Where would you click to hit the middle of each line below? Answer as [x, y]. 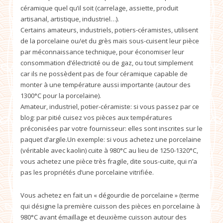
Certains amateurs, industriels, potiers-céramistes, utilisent [109, 30]
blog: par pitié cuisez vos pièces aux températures [96, 117]
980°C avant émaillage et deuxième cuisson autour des [104, 217]
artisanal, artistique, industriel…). [70, 19]
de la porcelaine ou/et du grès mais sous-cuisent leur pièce [110, 41]
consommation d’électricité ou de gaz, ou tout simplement [107, 62]
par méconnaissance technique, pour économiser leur [102, 52]
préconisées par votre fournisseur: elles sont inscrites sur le [111, 128]
